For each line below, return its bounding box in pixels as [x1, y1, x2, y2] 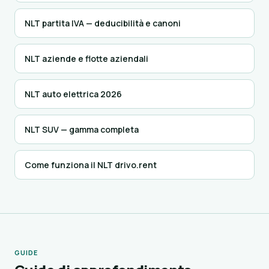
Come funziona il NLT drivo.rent [25, 159, 157, 171]
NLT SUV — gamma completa [25, 124, 139, 135]
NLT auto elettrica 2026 [25, 88, 122, 100]
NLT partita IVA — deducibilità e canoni [25, 17, 181, 29]
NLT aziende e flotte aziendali [25, 53, 148, 64]
